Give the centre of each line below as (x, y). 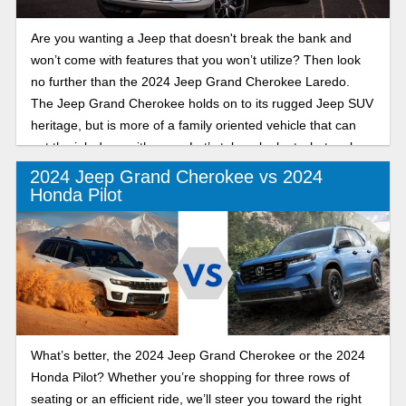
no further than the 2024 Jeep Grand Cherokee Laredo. (190, 81)
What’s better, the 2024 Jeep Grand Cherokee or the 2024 (198, 355)
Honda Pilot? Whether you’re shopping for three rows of (190, 377)
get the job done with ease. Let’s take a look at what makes (200, 146)
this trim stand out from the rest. (122, 168)
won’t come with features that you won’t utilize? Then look (195, 59)
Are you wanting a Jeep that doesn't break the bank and (191, 38)
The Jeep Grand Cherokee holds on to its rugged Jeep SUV (202, 103)
